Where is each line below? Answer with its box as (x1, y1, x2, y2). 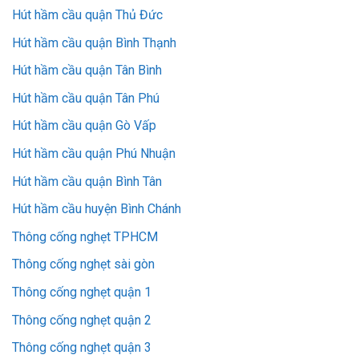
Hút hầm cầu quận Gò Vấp (12, 118, 156, 134)
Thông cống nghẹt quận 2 (12, 312, 151, 328)
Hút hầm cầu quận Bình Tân (12, 173, 162, 189)
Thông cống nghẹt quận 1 (12, 284, 151, 301)
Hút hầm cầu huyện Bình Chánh (12, 201, 181, 217)
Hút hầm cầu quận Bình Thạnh (12, 34, 176, 50)
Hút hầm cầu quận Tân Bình (12, 63, 162, 79)
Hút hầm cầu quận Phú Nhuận (12, 146, 175, 162)
